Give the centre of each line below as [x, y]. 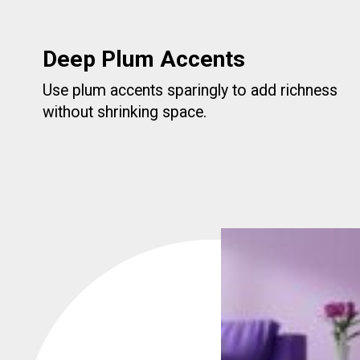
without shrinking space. [125, 112]
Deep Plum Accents [144, 59]
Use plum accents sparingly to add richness [190, 91]
